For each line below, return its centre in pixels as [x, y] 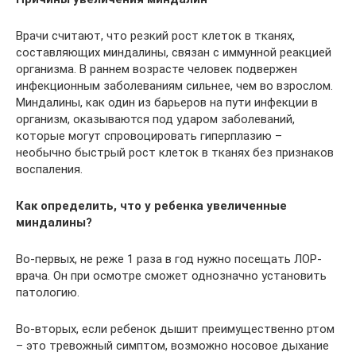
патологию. [48, 292]
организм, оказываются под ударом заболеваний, [155, 119]
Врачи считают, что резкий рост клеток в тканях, [155, 35]
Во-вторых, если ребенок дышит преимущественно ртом [175, 329]
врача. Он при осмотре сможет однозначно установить [171, 275]
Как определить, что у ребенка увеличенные [151, 205]
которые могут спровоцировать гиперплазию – [149, 135]
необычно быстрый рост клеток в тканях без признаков [175, 152]
